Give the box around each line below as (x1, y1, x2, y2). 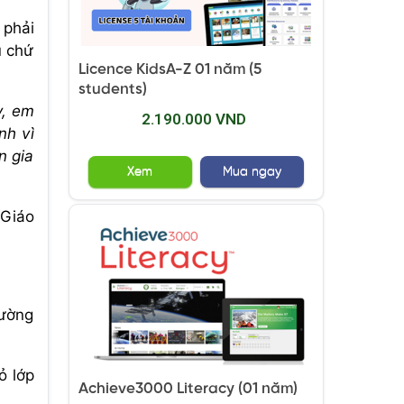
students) (78, 80, 147, 97)
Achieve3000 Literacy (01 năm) (78, 381, 298, 398)
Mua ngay (222, 164, 281, 179)
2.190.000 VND (141, 109, 246, 128)
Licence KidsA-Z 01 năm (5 (78, 60, 262, 78)
